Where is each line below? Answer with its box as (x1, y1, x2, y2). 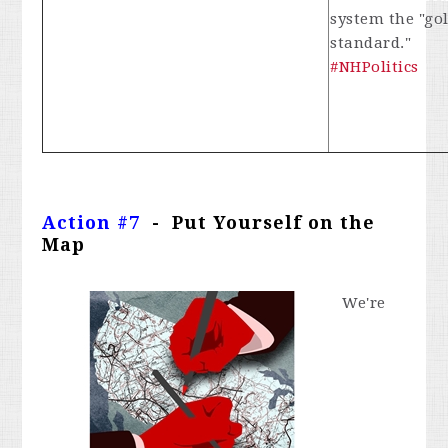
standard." (330, 33, 412, 52)
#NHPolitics (330, 57, 419, 76)
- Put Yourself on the (140, 211, 376, 233)
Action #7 (42, 211, 141, 233)
